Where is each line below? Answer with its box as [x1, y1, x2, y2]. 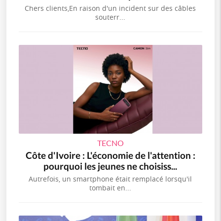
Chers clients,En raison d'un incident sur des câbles [25, 3, 196, 13]
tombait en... [89, 183, 132, 192]
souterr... [95, 12, 126, 22]
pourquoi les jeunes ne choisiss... [43, 160, 178, 172]
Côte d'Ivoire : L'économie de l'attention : [25, 149, 195, 161]
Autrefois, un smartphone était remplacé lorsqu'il [29, 174, 192, 184]
